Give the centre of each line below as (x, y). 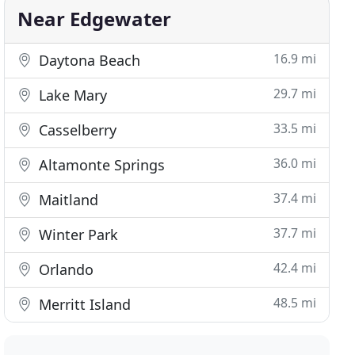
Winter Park (77, 235)
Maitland (67, 200)
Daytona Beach (88, 60)
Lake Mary (71, 95)
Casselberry (76, 130)
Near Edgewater (95, 19)
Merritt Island (83, 304)
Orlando (65, 269)
